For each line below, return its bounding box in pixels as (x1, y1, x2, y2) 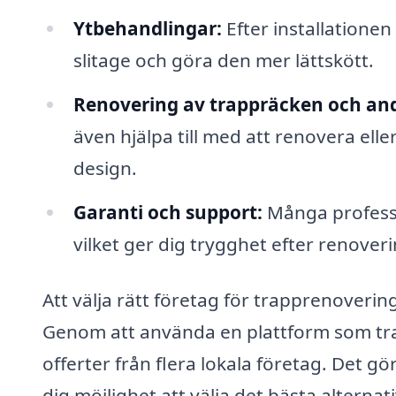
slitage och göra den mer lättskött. (72, 47, 374, 72)
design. (72, 155, 137, 180)
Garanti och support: (72, 199, 263, 225)
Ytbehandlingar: (72, 15, 222, 41)
